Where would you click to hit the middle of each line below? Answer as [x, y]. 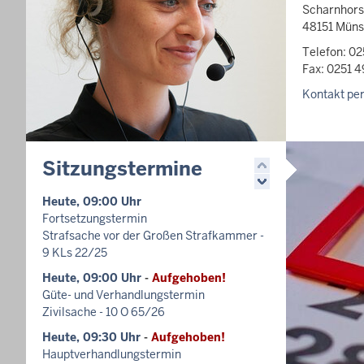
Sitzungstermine [122, 169]
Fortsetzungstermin [95, 219]
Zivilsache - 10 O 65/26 [104, 312]
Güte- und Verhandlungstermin [123, 295]
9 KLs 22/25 [75, 253]
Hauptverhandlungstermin [112, 354]
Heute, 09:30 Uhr [91, 337]
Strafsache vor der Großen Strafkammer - [153, 236]
